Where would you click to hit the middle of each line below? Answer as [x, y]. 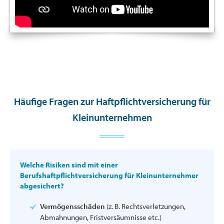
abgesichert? [42, 186]
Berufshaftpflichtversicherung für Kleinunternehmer [109, 175]
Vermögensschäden [72, 206]
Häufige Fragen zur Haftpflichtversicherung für [112, 101]
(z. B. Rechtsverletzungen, [145, 206]
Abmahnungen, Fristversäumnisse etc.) [101, 217]
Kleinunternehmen [112, 117]
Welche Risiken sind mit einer [69, 165]
